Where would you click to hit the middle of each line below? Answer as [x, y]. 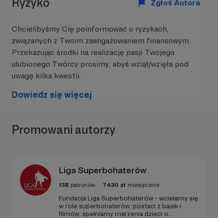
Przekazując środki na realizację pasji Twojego [93, 52]
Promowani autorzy [64, 130]
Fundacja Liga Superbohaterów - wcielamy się [128, 198]
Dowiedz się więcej [52, 95]
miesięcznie [144, 185]
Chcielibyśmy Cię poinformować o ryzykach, [90, 29]
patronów [83, 185]
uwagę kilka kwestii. [46, 76]
